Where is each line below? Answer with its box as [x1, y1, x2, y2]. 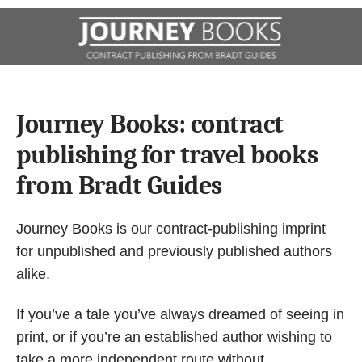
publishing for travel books [16, 139, 318, 170]
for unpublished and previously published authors [16, 242, 332, 259]
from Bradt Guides [16, 170, 222, 200]
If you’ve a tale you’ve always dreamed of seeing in [16, 306, 344, 323]
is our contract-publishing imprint [116, 220, 326, 237]
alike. [16, 265, 50, 282]
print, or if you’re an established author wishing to [16, 329, 332, 346]
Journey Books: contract [16, 108, 284, 139]
